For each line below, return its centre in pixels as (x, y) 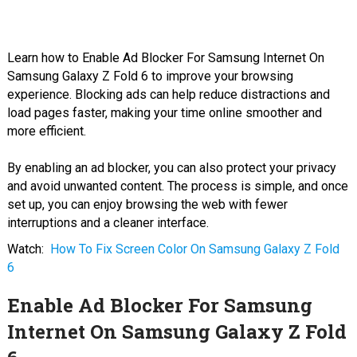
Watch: (25, 249)
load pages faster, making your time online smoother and (164, 112)
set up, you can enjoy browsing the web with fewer (147, 204)
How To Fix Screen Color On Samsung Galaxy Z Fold (194, 249)
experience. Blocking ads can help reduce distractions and (168, 94)
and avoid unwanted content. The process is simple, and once (177, 186)
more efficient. (46, 131)
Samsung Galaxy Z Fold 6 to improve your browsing (150, 76)
